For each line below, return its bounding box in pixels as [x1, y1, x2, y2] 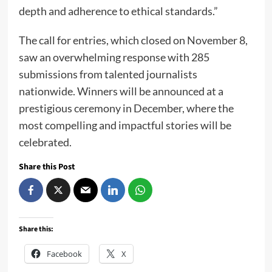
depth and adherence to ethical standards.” [18, 4, 220, 18]
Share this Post [18, 161, 75, 174]
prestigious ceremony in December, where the [18, 101, 234, 115]
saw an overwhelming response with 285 [18, 50, 209, 64]
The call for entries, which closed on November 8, [18, 33, 248, 47]
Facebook [46, 248, 82, 260]
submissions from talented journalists [18, 67, 197, 81]
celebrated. [18, 135, 73, 149]
